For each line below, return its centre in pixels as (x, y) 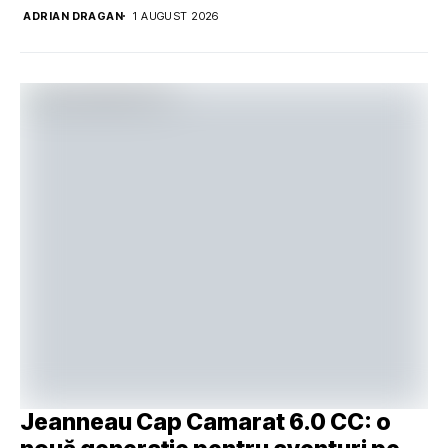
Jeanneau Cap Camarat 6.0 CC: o (205, 422)
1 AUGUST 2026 (176, 15)
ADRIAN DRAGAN (73, 15)
